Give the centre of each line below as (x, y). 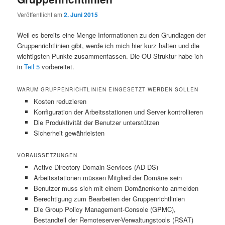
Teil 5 (31, 67)
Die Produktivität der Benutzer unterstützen (96, 122)
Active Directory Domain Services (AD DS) (96, 167)
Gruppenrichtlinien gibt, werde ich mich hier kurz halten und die (108, 46)
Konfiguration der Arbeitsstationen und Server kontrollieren (118, 111)
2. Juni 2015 (81, 15)
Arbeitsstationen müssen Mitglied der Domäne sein (107, 177)
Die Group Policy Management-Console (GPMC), (104, 209)
